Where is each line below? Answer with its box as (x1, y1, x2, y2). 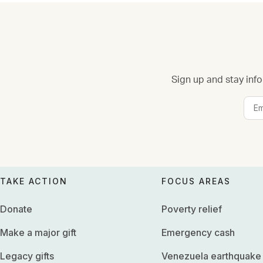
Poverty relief (161, 203, 222, 215)
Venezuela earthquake (161, 249, 262, 262)
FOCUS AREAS (161, 176, 231, 186)
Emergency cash (161, 226, 235, 238)
